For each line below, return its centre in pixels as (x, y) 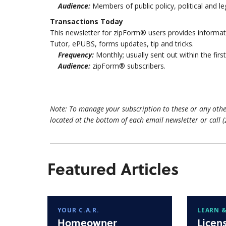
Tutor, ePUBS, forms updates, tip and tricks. (122, 44)
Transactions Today (86, 22)
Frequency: (72, 55)
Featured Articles (113, 168)
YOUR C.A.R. (78, 210)
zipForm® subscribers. (130, 66)
